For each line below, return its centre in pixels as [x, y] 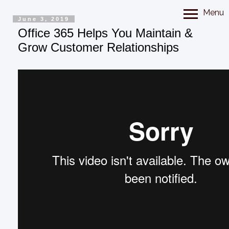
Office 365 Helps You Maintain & [106, 33]
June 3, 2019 [44, 19]
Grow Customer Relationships [99, 48]
